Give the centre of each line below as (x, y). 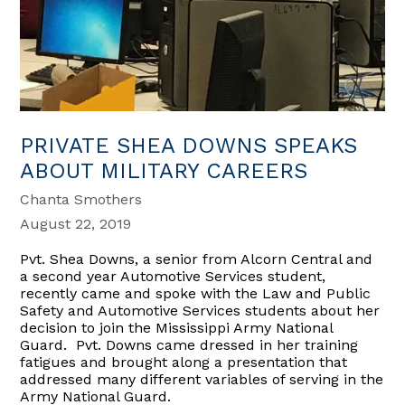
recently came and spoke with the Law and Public (196, 293)
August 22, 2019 (76, 223)
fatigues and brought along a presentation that (184, 362)
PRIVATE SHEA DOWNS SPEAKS (189, 145)
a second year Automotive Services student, (173, 276)
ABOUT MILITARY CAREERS (164, 170)
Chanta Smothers (81, 199)
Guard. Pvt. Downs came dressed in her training (189, 344)
